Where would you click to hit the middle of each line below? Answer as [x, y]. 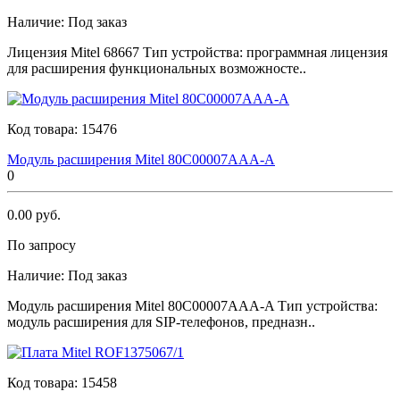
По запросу [42, 245]
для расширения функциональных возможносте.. [157, 68]
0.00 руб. [34, 214]
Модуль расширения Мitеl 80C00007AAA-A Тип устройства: [192, 305]
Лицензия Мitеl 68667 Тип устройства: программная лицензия [197, 52]
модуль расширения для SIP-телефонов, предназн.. [161, 321]
